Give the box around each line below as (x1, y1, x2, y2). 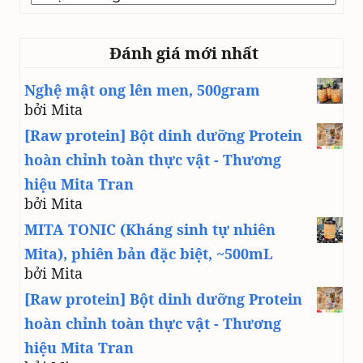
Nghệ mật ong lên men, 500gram (24, 80, 260, 100)
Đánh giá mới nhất (109, 42, 258, 64)
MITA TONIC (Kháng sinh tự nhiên (24, 220, 275, 239)
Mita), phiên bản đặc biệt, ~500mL (24, 244, 273, 263)
